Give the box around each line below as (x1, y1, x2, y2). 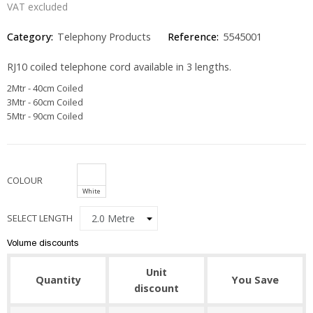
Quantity (35, 273, 81, 286)
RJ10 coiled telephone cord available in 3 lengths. (7, 60, 231, 73)
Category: (7, 30, 53, 43)
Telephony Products (57, 30, 151, 43)
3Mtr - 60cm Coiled (7, 96, 83, 108)
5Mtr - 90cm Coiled (7, 110, 83, 122)
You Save (231, 273, 279, 286)
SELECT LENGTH (7, 212, 73, 224)
